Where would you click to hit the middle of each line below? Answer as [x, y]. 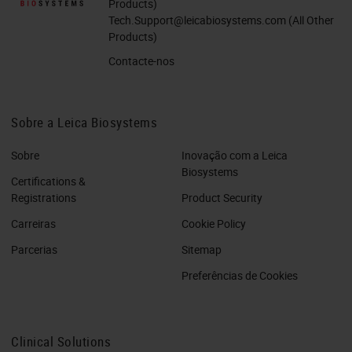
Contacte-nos [141, 60]
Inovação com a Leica [235, 155]
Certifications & [48, 181]
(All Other [310, 20]
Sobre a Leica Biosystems [84, 122]
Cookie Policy [214, 223]
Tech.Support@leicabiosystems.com [197, 20]
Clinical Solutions [61, 341]
